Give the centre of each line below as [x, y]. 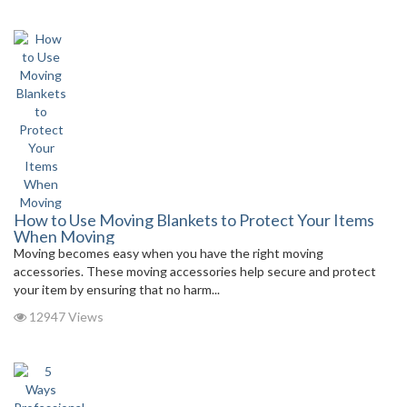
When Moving [64, 236]
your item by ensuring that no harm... [117, 289]
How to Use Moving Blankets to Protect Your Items [194, 220]
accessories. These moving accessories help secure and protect [195, 271]
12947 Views [65, 317]
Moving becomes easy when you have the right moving [169, 253]
